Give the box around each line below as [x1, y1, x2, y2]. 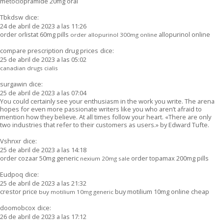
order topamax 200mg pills [130, 153, 209, 163]
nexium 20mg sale [80, 154, 130, 162]
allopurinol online [157, 29, 210, 39]
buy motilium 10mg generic [39, 188, 113, 195]
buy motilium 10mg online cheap [113, 187, 209, 196]
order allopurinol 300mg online [70, 30, 157, 38]
